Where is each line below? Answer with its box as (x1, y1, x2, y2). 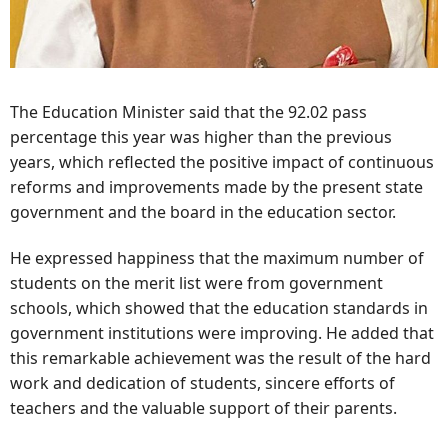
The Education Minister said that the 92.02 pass (10, 100, 367, 123)
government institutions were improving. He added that (10, 322, 434, 345)
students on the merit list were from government (10, 272, 383, 295)
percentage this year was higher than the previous (10, 125, 392, 148)
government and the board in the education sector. (10, 200, 396, 223)
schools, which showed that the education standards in (10, 297, 428, 320)
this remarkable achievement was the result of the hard (10, 347, 431, 370)
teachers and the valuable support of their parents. (10, 397, 397, 420)
